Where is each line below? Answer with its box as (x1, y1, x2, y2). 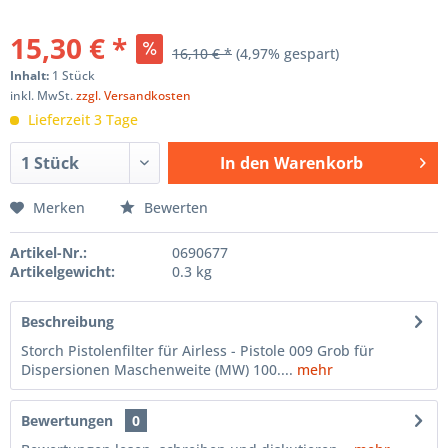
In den (219, 152, 270, 174)
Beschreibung (21, 312, 114, 331)
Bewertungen (21, 411, 113, 430)
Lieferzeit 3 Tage (24, 110, 138, 129)
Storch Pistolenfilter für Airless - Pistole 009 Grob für (21, 341, 374, 360)
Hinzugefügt (242, 190, 341, 212)
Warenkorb (273, 152, 363, 174)
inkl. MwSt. (10, 87, 76, 104)
